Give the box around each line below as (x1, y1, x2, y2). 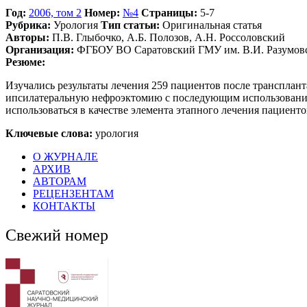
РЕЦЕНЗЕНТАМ (33, 188, 114, 200)
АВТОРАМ (33, 175, 86, 188)
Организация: (5, 44, 74, 56)
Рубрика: (5, 19, 51, 32)
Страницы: (141, 7, 197, 19)
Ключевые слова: (5, 127, 93, 140)
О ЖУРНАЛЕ (33, 151, 98, 163)
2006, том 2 (29, 7, 82, 19)
